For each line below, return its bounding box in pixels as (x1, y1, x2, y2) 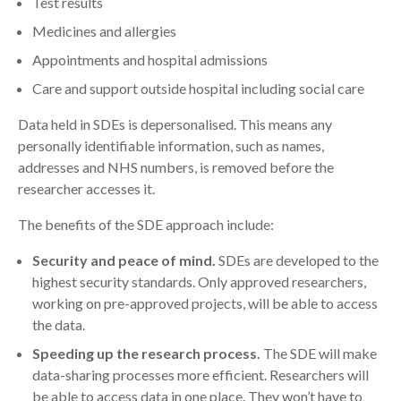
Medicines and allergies (32, 22, 176, 39)
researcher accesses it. (18, 180, 155, 197)
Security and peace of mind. (32, 252, 216, 269)
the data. (32, 316, 85, 333)
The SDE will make (260, 345, 377, 362)
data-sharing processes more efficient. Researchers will (32, 366, 369, 383)
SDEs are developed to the (216, 252, 379, 269)
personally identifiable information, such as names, (18, 137, 324, 154)
